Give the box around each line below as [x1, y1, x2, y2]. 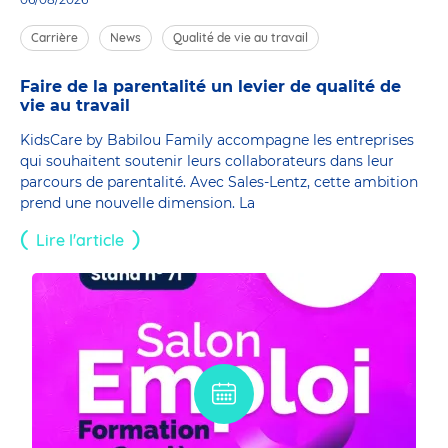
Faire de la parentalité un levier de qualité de [20, 76, 401, 96]
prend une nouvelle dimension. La [20, 193, 255, 212]
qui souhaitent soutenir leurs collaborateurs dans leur [20, 151, 394, 170]
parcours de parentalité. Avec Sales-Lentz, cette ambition [20, 172, 418, 191]
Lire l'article [36, 229, 124, 250]
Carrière [31, 29, 78, 45]
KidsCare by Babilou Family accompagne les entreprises [20, 130, 414, 149]
